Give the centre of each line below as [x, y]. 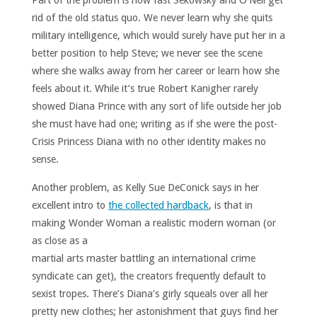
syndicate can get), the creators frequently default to [149, 276]
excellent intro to [70, 205]
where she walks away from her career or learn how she [155, 71]
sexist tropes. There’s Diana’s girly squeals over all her [150, 293]
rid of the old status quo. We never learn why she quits [152, 18]
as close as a [59, 240]
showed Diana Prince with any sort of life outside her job [156, 106]
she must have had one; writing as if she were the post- [154, 124]
